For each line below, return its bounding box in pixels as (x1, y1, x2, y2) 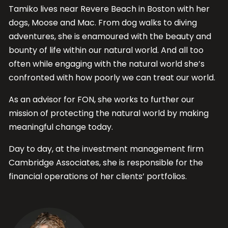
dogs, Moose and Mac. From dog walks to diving (8, 16, 197, 28)
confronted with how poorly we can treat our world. (8, 71, 215, 83)
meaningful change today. (8, 121, 113, 133)
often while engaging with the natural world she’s (8, 58, 205, 70)
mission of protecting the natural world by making (8, 107, 209, 119)
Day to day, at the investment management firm (8, 142, 204, 155)
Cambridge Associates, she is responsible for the (8, 156, 203, 168)
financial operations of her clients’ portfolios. (8, 170, 187, 182)
